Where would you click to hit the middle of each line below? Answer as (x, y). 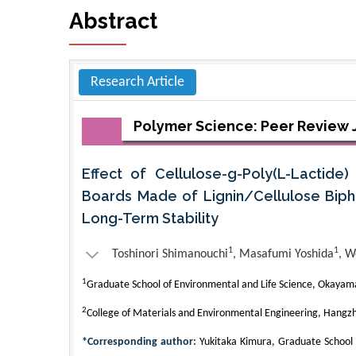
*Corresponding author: (141, 342)
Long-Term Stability (150, 218)
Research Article (137, 82)
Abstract (113, 21)
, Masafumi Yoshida (283, 254)
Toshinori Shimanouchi (170, 254)
